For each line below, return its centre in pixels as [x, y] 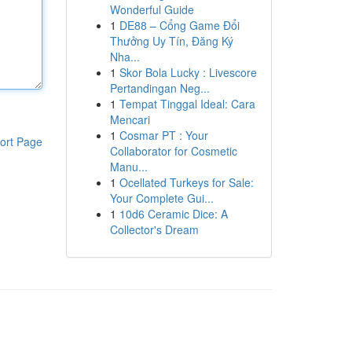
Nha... [125, 57]
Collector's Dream [154, 229]
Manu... [128, 167]
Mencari [130, 119]
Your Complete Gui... [161, 198]
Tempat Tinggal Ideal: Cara [187, 104]
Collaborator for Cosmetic [173, 151]
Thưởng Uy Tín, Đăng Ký [171, 41]
